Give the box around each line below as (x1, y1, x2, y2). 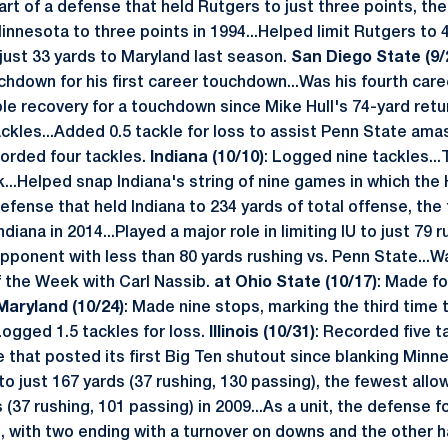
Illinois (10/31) (205, 326, 315, 340)
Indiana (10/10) (150, 151, 264, 165)
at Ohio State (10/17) (214, 276, 377, 290)
